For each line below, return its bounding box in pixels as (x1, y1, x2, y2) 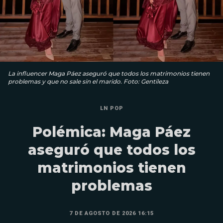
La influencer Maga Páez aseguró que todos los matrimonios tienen (8, 70, 210, 77)
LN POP (100, 105, 123, 111)
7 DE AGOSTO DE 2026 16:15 (69, 210, 154, 217)
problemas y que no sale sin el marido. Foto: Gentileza (8, 78, 168, 85)
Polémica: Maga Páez (32, 123, 191, 140)
